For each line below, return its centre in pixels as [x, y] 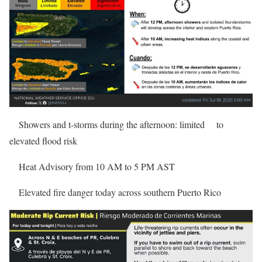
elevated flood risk [43, 141]
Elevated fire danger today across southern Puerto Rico [120, 192]
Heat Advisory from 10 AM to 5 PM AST [97, 167]
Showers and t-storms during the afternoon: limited [112, 125]
